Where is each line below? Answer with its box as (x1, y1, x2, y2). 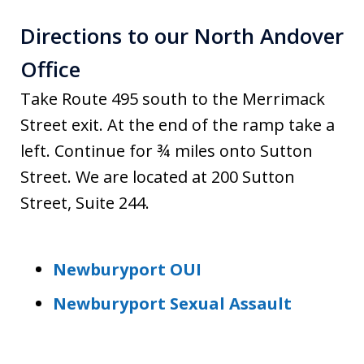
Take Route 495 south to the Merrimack (20, 87, 325, 110)
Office (20, 54, 80, 84)
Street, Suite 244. (20, 191, 149, 214)
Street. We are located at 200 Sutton (20, 165, 295, 188)
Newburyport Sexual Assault (53, 292, 292, 314)
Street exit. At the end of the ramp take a (20, 113, 335, 136)
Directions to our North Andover (20, 20, 344, 50)
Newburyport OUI (53, 258, 201, 280)
